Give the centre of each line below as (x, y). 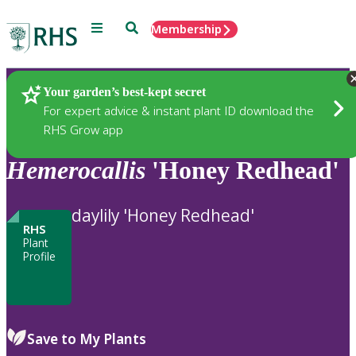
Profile (39, 256)
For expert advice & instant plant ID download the (178, 110)
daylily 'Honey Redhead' (163, 215)
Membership (186, 29)
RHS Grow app (83, 129)
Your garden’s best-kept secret (124, 91)
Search (143, 27)
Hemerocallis (76, 170)
